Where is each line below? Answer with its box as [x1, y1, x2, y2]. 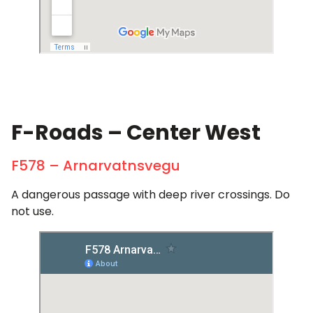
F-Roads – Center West [11, 118, 261, 148]
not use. [11, 203, 54, 220]
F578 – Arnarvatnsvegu [11, 156, 180, 176]
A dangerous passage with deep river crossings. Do [11, 187, 290, 203]
